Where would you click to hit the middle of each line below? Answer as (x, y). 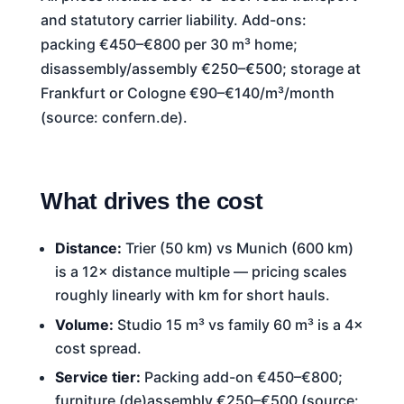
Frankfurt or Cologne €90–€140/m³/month (187, 93)
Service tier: (97, 377)
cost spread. (98, 348)
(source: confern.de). (114, 118)
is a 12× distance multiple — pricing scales (201, 272)
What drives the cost (151, 202)
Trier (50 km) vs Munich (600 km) (237, 248)
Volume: (84, 324)
